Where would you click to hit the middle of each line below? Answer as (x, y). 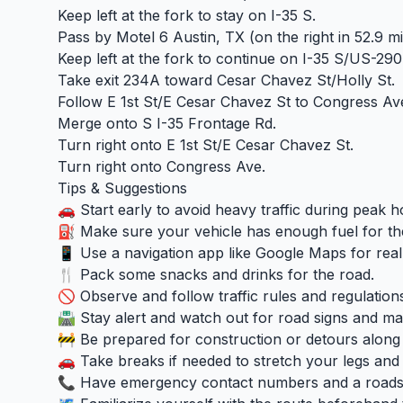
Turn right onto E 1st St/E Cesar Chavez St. (206, 145)
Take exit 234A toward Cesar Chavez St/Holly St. (226, 80)
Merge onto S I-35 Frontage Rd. (167, 123)
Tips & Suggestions (122, 188)
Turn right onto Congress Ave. (161, 166)
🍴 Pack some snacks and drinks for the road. (216, 274)
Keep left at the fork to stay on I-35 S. (187, 15)
